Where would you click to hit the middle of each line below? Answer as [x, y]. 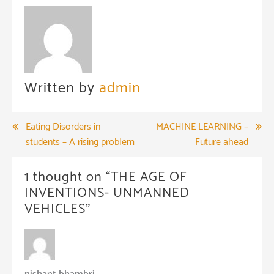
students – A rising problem [80, 142]
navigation [52, 150]
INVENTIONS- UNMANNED [107, 193]
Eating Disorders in [63, 127]
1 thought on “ [68, 177]
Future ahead [222, 142]
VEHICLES [55, 209]
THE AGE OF [149, 177]
